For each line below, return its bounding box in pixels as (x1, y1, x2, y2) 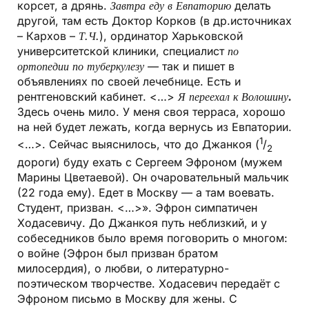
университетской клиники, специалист (17, 44, 228, 59)
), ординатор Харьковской (99, 29, 243, 43)
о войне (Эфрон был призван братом (17, 246, 218, 260)
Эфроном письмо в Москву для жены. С (17, 291, 237, 306)
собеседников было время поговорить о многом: (17, 230, 288, 245)
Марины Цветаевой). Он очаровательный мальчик (17, 170, 289, 184)
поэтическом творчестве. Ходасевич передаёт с (17, 276, 280, 290)
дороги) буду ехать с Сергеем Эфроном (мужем (17, 154, 282, 169)
